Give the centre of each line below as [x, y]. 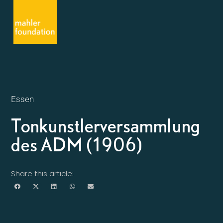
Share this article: [43, 173]
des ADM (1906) [77, 144]
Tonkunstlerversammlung [106, 125]
